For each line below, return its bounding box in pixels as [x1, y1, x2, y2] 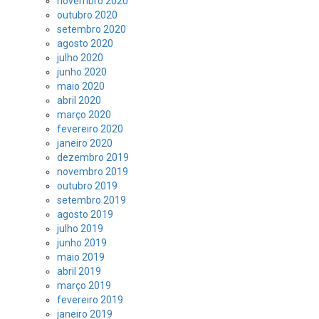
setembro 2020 [57, 23, 126, 35]
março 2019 [57, 280, 111, 291]
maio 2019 [57, 251, 105, 263]
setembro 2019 [57, 194, 126, 206]
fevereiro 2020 [57, 123, 123, 135]
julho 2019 [57, 223, 103, 234]
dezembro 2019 [57, 152, 129, 163]
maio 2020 [57, 80, 105, 92]
